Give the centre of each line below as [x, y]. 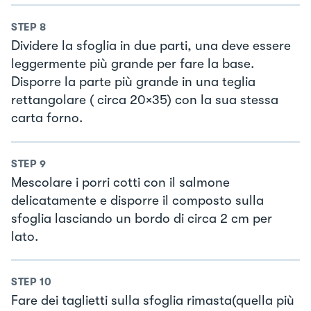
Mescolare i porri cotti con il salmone [120, 182]
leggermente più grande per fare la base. [133, 64]
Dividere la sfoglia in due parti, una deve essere [151, 46]
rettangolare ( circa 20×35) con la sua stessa [145, 100]
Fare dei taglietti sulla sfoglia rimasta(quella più [153, 301]
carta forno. [47, 118]
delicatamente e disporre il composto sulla [137, 200]
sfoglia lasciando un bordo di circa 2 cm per [142, 218]
